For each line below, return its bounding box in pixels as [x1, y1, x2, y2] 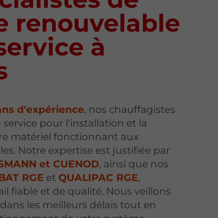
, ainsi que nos [99, 158, 168, 170]
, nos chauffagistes [84, 103, 175, 116]
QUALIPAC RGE [58, 171, 138, 184]
